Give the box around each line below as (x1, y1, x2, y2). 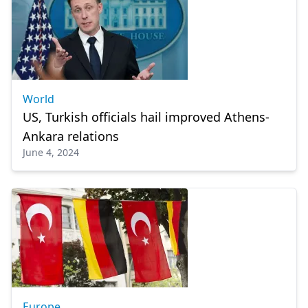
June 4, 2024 (23, 146, 79, 159)
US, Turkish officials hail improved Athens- (23, 109, 269, 125)
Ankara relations (23, 128, 119, 144)
